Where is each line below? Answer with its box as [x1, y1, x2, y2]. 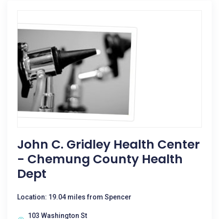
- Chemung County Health [17, 151, 183, 168]
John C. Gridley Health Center [17, 136, 200, 153]
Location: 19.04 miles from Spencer [17, 193, 131, 201]
